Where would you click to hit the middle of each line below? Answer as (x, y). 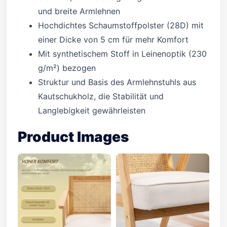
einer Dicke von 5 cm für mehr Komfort (113, 40)
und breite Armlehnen (79, 11)
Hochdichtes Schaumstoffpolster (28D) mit (121, 25)
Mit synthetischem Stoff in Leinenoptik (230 (122, 54)
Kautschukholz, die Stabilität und (101, 96)
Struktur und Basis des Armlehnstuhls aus (117, 82)
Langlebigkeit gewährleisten (92, 110)
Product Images (73, 137)
